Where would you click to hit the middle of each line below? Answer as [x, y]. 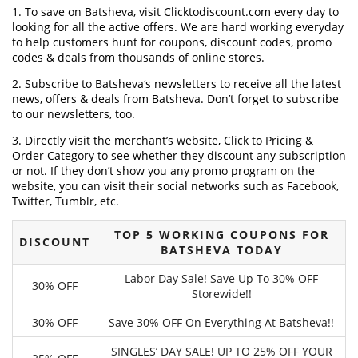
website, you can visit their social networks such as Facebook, [175, 185]
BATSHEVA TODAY [221, 249]
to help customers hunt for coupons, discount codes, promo [172, 42]
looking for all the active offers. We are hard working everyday [178, 26]
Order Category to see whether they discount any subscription [179, 155]
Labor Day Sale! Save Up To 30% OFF [221, 278]
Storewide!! [221, 293]
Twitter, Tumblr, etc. [66, 201]
